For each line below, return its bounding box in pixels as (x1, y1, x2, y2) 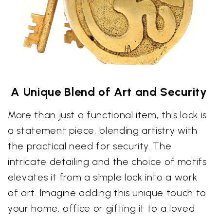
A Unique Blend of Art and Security (11, 85, 207, 99)
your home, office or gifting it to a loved (8, 202, 195, 215)
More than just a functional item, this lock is (8, 109, 207, 121)
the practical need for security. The (8, 140, 172, 152)
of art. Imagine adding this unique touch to (8, 187, 206, 199)
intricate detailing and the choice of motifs (8, 156, 207, 168)
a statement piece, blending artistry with (8, 125, 198, 137)
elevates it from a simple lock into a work (8, 171, 198, 183)
